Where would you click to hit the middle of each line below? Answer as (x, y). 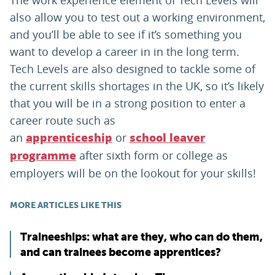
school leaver (167, 138)
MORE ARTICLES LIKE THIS (66, 205)
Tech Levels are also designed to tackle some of (133, 69)
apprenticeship (69, 138)
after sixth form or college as (152, 156)
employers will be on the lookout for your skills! (133, 173)
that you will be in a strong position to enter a (128, 103)
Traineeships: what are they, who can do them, (141, 237)
